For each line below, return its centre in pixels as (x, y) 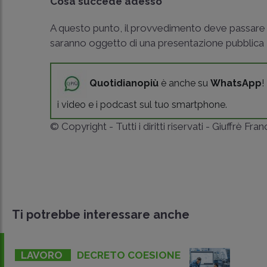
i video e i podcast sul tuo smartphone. (142, 105)
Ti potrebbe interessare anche (101, 215)
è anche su (185, 83)
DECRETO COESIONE (129, 255)
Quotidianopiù (124, 83)
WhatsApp (236, 83)
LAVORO (43, 255)
